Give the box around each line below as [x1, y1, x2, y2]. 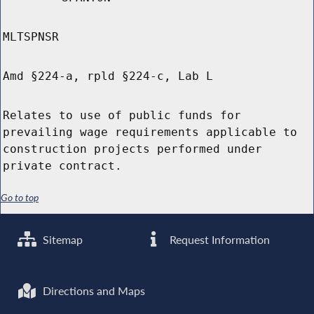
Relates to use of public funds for [3, 109, 241, 123]
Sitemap [40, 232, 83, 247]
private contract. [3, 159, 122, 173]
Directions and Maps [40, 284, 146, 299]
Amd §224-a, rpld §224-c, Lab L [3, 69, 213, 83]
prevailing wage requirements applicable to [3, 125, 297, 139]
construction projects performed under [3, 142, 262, 156]
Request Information [167, 232, 271, 247]
